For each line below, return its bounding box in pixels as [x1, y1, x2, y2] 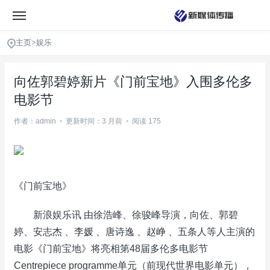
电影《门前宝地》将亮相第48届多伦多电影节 [14, 243, 208, 254]
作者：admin [14, 117, 56, 125]
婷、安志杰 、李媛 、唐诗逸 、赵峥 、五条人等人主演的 [14, 227, 255, 237]
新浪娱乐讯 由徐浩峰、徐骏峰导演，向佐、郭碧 [14, 210, 238, 220]
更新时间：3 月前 [66, 117, 122, 125]
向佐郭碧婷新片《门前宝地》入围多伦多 [14, 74, 253, 89]
